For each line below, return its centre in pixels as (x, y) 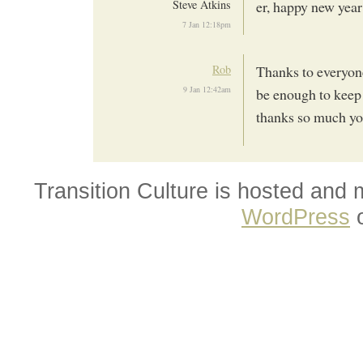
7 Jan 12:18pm (207, 24)
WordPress (296, 216)
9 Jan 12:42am (207, 89)
